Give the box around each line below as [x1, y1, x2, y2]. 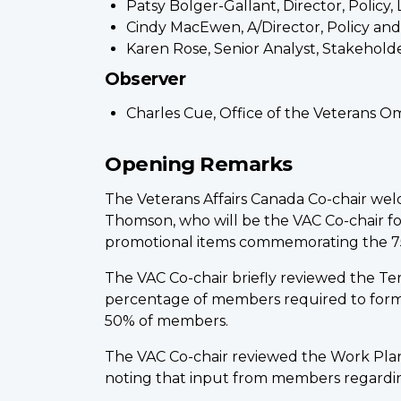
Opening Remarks [105, 151, 293, 177]
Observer [105, 68, 185, 90]
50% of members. [105, 312, 228, 330]
